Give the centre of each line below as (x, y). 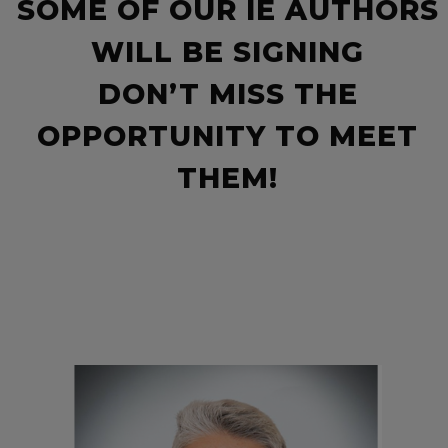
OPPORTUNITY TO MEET (228, 136)
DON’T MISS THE (227, 94)
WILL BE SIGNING (228, 52)
